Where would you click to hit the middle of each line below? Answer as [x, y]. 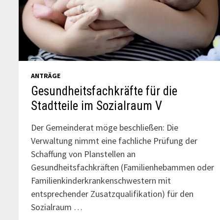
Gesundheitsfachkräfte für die [104, 91]
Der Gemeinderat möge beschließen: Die [105, 127]
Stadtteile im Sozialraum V [97, 106]
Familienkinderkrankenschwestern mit [101, 180]
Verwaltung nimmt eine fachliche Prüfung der [114, 140]
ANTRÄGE [46, 75]
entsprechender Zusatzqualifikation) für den [112, 193]
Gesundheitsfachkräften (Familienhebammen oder [123, 167]
